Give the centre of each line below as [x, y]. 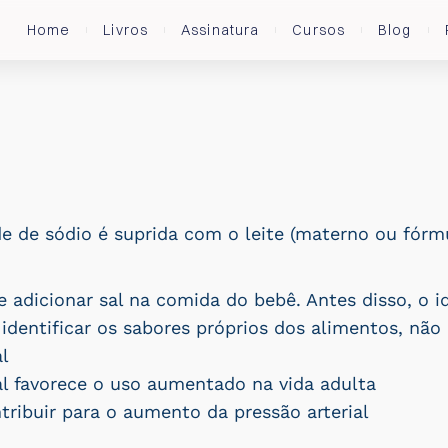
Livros [126, 29]
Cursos [319, 29]
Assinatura [220, 29]
